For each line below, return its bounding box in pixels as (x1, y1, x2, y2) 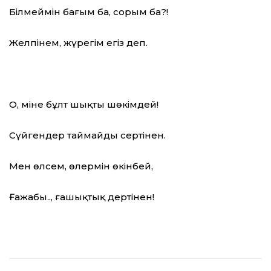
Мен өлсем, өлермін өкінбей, (9, 160, 153, 172)
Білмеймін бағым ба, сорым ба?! (9, 6, 168, 18)
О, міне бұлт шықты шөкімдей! (9, 99, 158, 111)
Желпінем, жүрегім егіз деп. (9, 37, 148, 49)
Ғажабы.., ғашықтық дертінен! (9, 191, 154, 203)
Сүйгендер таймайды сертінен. (9, 129, 166, 142)
